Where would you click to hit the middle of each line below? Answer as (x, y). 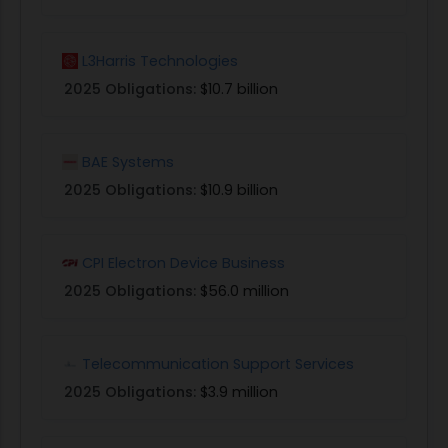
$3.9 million (239, 391)
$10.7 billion (239, 88)
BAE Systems (128, 161)
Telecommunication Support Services (218, 363)
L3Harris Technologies (160, 60)
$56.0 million (244, 290)
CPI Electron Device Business (183, 262)
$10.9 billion (239, 189)
